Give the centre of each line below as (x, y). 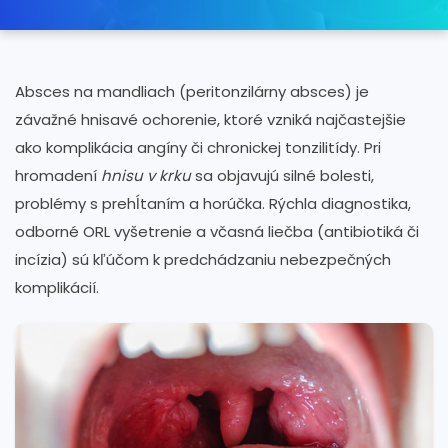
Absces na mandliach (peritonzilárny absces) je (192, 91)
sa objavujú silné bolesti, (282, 175)
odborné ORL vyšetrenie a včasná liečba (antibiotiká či (217, 231)
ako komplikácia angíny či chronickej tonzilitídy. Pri (198, 147)
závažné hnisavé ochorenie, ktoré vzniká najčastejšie (210, 119)
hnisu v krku (146, 175)
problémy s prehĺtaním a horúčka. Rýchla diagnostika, (213, 203)
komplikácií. (57, 287)
